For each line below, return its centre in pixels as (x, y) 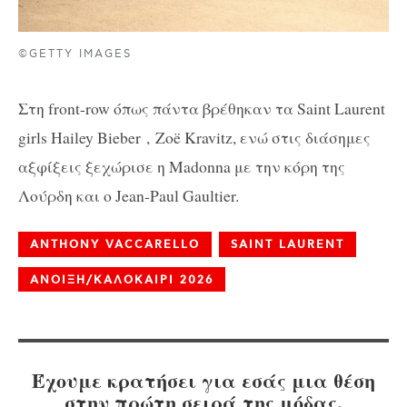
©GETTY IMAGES (75, 55)
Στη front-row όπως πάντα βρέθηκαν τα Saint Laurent (202, 108)
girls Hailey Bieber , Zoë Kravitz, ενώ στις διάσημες (194, 137)
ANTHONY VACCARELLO (115, 244)
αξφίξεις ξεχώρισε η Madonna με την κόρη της (182, 166)
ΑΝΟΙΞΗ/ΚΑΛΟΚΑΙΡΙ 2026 (122, 280)
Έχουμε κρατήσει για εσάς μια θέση (203, 381)
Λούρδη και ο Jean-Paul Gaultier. (129, 195)
